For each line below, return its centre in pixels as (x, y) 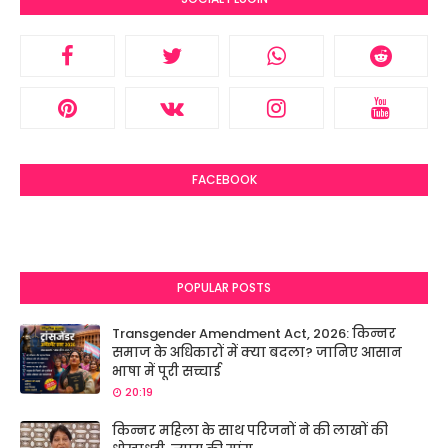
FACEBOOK (224, 179)
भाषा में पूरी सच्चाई (166, 371)
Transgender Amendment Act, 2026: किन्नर (254, 333)
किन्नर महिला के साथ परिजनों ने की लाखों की (250, 430)
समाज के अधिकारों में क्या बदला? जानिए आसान (257, 352)
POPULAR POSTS (224, 287)
